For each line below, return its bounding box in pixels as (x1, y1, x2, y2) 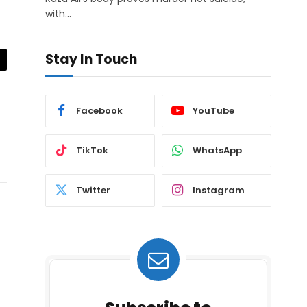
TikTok (76, 144, 108, 158)
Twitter (76, 184, 110, 197)
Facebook (76, 104, 123, 118)
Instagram (193, 184, 245, 197)
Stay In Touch (45, 49, 137, 69)
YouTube (193, 104, 234, 118)
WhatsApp (193, 144, 242, 158)
